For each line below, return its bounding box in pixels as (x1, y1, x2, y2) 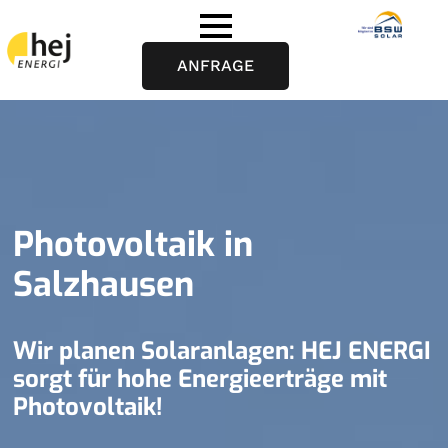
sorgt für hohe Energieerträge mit (13, 363, 388, 395)
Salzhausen (13, 262, 195, 307)
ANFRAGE (177, 56, 255, 75)
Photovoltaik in (13, 222, 254, 267)
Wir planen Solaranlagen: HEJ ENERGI (13, 335, 432, 367)
